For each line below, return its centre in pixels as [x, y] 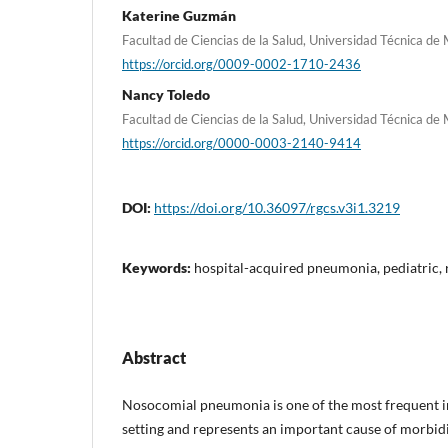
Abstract [154, 357]
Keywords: [158, 267]
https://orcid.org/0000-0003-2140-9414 [241, 142]
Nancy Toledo [166, 95]
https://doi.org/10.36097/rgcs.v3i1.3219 [277, 207]
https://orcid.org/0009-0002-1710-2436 [241, 63]
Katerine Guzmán [179, 15]
